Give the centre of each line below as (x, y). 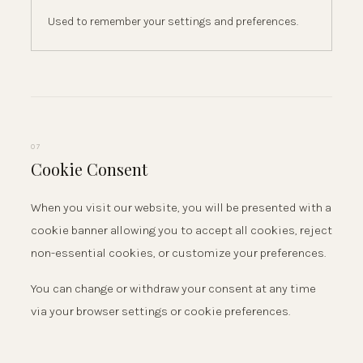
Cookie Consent (89, 169)
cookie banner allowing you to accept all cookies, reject (181, 230)
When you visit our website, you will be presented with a (181, 207)
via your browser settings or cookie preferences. (160, 311)
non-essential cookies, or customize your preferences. (178, 252)
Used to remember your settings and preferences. (173, 22)
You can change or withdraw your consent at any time (173, 288)
